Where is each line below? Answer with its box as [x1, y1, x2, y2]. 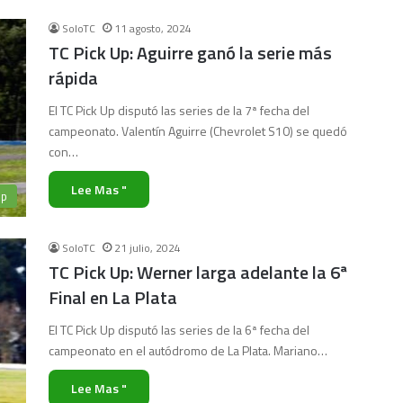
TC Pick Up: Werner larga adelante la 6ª [49, 258, 347, 286]
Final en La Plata [49, 283, 177, 311]
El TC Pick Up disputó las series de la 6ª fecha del [49, 320, 309, 339]
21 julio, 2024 [114, 239, 181, 256]
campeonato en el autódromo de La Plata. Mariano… [49, 341, 327, 360]
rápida [49, 64, 98, 92]
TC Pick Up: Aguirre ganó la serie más [49, 39, 332, 67]
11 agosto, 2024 [114, 20, 192, 37]
